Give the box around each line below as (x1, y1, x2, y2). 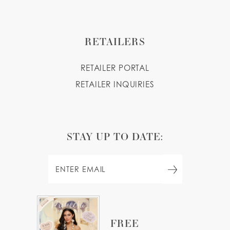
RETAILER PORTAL (81, 63, 149, 73)
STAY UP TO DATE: (66, 129, 164, 143)
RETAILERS (84, 34, 146, 48)
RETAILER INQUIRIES (75, 79, 155, 89)
